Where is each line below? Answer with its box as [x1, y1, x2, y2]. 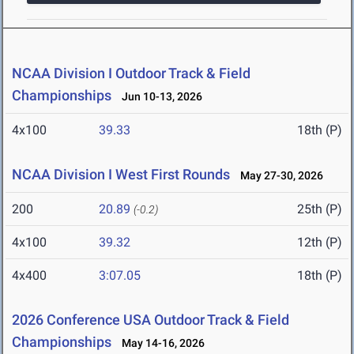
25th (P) [297, 201, 342, 217]
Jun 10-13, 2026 [115, 90, 202, 104]
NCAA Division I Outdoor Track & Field [12, 65, 250, 82]
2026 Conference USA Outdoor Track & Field [12, 311, 289, 329]
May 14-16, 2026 [115, 337, 205, 350]
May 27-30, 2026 [233, 169, 323, 183]
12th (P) [297, 235, 342, 250]
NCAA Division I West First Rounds [12, 166, 230, 183]
